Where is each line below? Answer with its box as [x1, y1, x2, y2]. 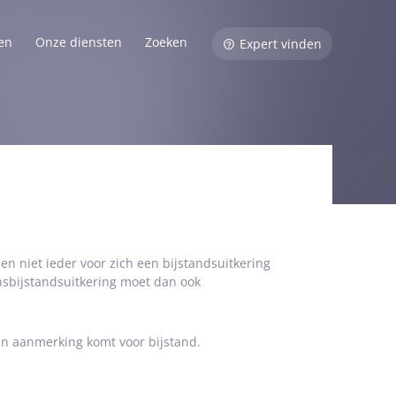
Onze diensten [35, 34, 122, 50]
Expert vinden [240, 35, 322, 52]
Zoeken [145, 34, 187, 50]
